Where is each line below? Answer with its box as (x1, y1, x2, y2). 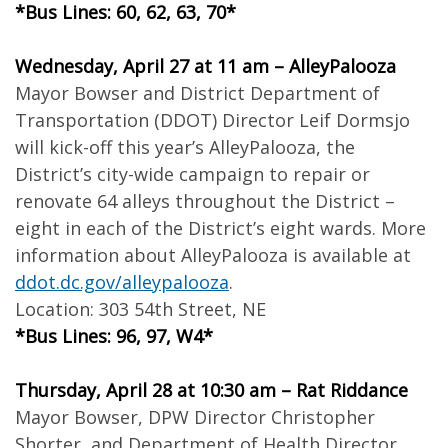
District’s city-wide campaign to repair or (15, 162, 370, 186)
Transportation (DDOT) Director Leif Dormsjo (15, 108, 410, 132)
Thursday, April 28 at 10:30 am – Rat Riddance (15, 378, 408, 402)
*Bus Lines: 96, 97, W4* (15, 324, 213, 348)
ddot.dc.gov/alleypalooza (15, 270, 229, 294)
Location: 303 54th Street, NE (15, 297, 266, 321)
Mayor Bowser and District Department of (15, 81, 380, 105)
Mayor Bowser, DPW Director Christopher (15, 405, 375, 429)
